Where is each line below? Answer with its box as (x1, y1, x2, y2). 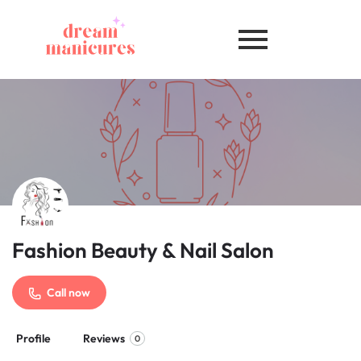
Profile (16, 330, 51, 346)
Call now (47, 284, 90, 300)
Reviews (83, 330, 125, 346)
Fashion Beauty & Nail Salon (12, 236, 274, 263)
